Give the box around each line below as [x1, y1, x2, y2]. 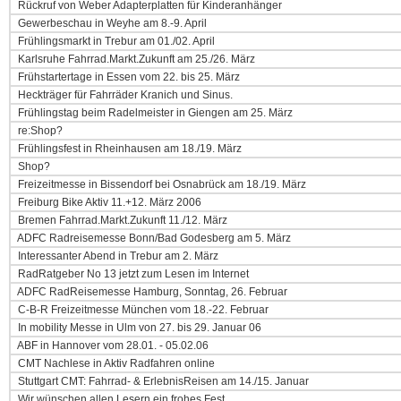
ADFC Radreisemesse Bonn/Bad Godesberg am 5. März [15, 232, 291, 244]
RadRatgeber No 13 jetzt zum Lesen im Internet [15, 268, 249, 280]
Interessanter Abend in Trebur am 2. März [15, 250, 218, 262]
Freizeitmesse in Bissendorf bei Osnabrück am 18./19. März [15, 178, 306, 191]
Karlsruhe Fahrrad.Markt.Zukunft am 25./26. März [15, 53, 255, 65]
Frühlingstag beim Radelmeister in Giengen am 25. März [15, 107, 293, 119]
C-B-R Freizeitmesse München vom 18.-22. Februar [15, 303, 269, 316]
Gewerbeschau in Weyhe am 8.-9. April [15, 17, 207, 30]
